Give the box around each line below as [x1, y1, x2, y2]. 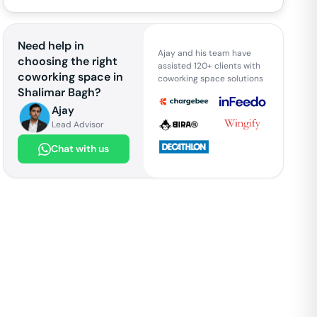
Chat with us [50, 142, 109, 155]
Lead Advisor [52, 119, 104, 130]
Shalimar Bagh [18, 85, 96, 100]
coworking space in [18, 69, 124, 84]
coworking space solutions [157, 72, 263, 84]
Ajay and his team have [157, 47, 251, 59]
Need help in [18, 38, 85, 53]
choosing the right [18, 54, 118, 69]
